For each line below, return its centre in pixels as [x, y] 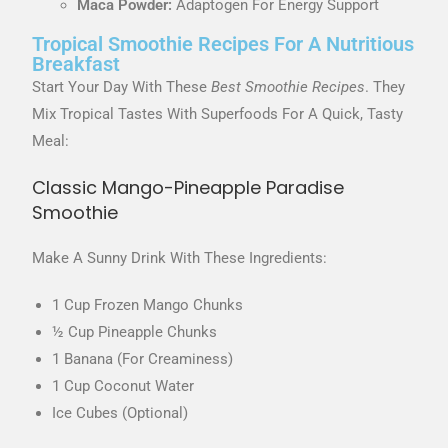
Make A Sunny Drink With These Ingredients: [180, 257]
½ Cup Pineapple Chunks [135, 331]
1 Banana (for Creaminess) [143, 358]
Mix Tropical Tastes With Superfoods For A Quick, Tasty [218, 113]
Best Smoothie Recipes [288, 86]
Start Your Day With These [122, 86]
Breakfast [76, 63]
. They [385, 86]
